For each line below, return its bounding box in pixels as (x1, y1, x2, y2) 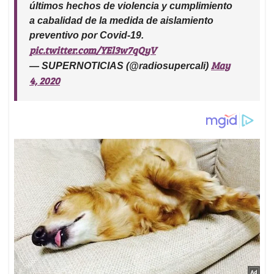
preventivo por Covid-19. (29, 30, 144, 41)
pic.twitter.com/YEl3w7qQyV (29, 43, 156, 57)
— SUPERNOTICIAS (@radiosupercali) (29, 61, 211, 72)
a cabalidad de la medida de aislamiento (29, 15, 213, 26)
